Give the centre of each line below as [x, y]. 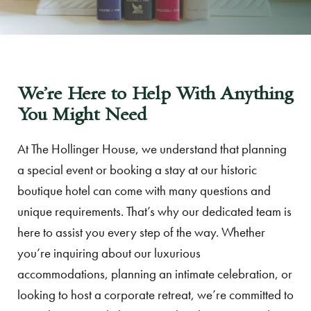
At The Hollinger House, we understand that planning [152, 149]
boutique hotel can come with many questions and [144, 191]
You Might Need [82, 114]
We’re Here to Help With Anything [155, 93]
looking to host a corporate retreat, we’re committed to [155, 295]
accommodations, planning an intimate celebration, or [155, 274]
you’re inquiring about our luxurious [109, 253]
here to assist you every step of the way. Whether [141, 232]
